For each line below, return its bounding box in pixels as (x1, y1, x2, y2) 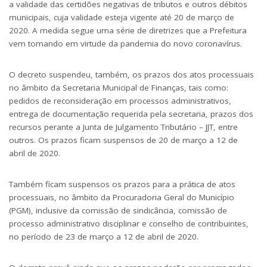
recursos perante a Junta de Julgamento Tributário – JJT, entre (9, 122, 238, 133)
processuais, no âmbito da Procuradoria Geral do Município (9, 192, 234, 203)
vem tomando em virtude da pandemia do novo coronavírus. (9, 38, 242, 49)
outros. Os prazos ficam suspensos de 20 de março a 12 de (9, 135, 238, 146)
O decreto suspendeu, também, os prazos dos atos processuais (9, 69, 254, 80)
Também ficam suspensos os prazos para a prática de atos (9, 179, 235, 190)
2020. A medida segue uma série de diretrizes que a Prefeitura (9, 25, 247, 36)
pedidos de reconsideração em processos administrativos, (9, 95, 231, 107)
